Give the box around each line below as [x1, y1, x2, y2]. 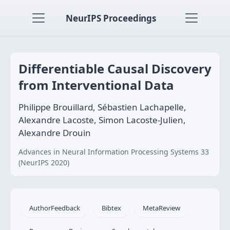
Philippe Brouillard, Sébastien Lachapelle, [18, 101, 186, 113]
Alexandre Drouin [18, 127, 91, 139]
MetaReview [143, 203, 180, 213]
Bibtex [102, 203, 121, 213]
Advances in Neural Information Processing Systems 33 [18, 147, 209, 157]
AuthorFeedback [29, 203, 80, 213]
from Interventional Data [18, 76, 174, 93]
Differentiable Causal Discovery [18, 60, 212, 77]
